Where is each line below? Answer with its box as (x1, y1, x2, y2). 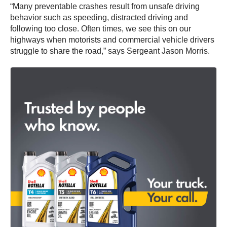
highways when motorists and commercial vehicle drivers (10, 35, 214, 45)
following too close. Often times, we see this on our (10, 24, 191, 33)
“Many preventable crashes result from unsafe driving (10, 2, 200, 11)
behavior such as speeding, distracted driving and (10, 13, 188, 22)
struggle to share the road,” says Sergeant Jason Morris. (10, 47, 210, 56)
